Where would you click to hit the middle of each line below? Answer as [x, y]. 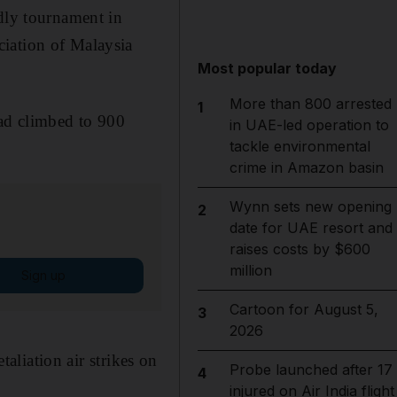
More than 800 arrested [310, 104]
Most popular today [268, 68]
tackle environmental [300, 146]
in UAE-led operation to [309, 125]
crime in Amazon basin [306, 167]
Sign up [43, 275]
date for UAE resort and [311, 228]
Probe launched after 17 [311, 370]
